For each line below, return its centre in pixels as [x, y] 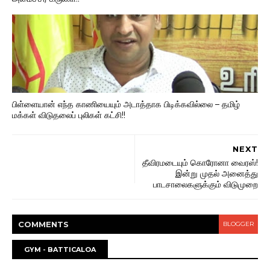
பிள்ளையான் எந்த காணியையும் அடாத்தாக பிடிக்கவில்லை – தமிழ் [126, 104]
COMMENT [41, 224]
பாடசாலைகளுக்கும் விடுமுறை [206, 184]
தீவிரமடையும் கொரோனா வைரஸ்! [200, 163]
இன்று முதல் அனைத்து [217, 174]
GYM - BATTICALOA [60, 250]
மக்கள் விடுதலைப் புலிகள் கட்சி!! [69, 115]
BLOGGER [238, 224]
